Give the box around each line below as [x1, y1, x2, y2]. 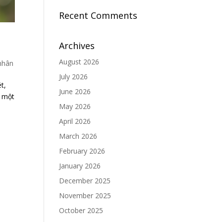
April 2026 [59, 116, 91, 126]
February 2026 [59, 146, 106, 156]
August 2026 [59, 57, 100, 66]
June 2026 [59, 87, 91, 96]
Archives [59, 40, 95, 52]
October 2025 [59, 206, 104, 215]
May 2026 [59, 102, 91, 111]
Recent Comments [59, 9, 138, 21]
